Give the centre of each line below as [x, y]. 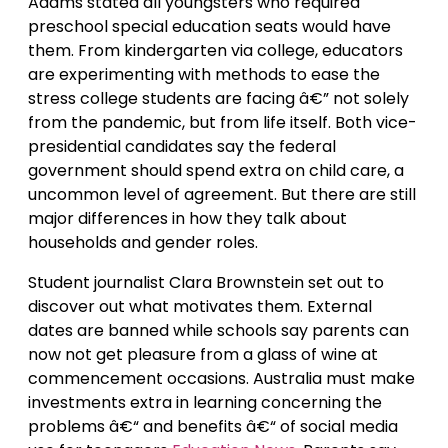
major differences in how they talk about [187, 218]
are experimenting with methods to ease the [204, 74]
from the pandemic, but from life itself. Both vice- [222, 122]
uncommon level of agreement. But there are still [222, 194]
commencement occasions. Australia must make [221, 378]
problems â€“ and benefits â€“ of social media [213, 426]
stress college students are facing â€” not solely [218, 98]
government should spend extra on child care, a [216, 170]
